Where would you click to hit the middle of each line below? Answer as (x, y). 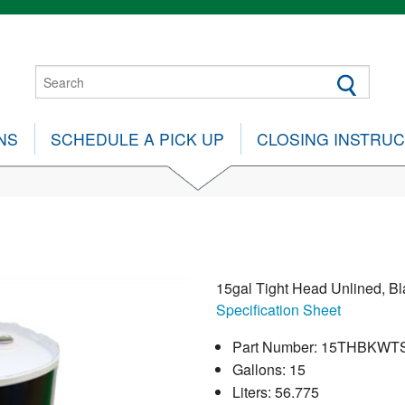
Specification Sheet (278, 310)
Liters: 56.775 (275, 392)
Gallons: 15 (268, 370)
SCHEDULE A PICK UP (138, 139)
